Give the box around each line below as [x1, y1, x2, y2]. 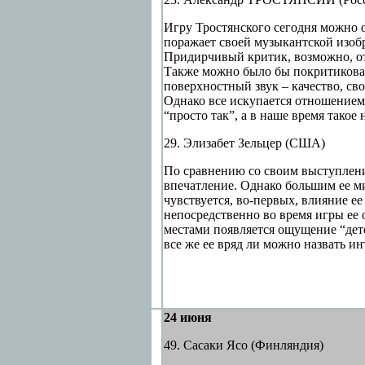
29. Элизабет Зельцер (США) [163, 136, 325, 150]
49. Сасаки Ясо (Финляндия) [163, 338, 323, 352]
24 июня [163, 310, 212, 324]
